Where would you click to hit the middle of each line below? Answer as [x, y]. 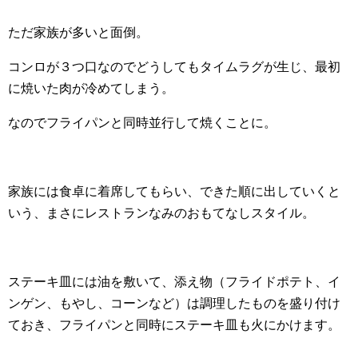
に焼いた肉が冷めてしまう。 [91, 89]
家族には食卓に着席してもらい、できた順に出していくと [174, 192]
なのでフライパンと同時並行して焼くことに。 [142, 123]
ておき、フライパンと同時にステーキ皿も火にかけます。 [174, 325]
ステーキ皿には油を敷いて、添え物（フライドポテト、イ [174, 282]
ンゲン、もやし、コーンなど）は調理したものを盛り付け [174, 304]
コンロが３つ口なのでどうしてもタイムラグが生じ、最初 [174, 67]
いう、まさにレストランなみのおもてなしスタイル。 [161, 213]
